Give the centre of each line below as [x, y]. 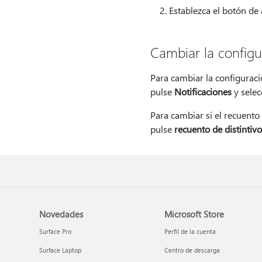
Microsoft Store [194, 214]
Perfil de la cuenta [190, 231]
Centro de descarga [192, 250]
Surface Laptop [61, 250]
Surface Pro [56, 231]
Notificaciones [203, 92]
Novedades [61, 214]
